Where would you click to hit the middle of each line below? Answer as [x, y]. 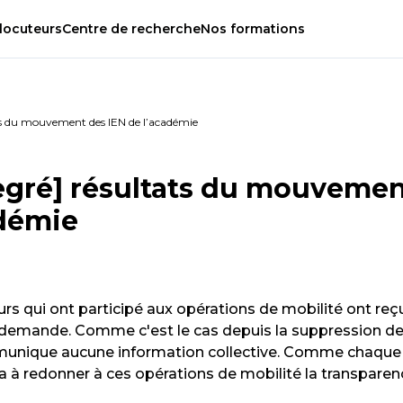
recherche [164, 29]
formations [266, 29]
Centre [86, 29]
